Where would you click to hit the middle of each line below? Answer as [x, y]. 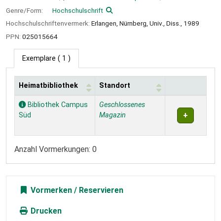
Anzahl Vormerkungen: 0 [55, 149]
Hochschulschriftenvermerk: [49, 23]
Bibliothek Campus [57, 105]
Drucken [45, 211]
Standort [115, 85]
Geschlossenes [122, 105]
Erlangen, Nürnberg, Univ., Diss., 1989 [145, 23]
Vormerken [50, 190]
